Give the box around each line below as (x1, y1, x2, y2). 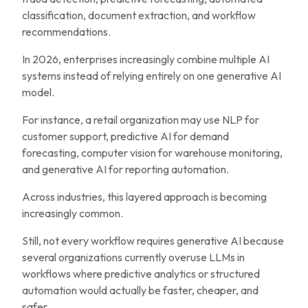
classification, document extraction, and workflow (22, 8, 256, 22)
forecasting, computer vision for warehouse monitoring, (22, 146, 283, 159)
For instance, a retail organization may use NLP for (22, 113, 259, 126)
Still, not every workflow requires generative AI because (22, 234, 284, 247)
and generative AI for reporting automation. (22, 162, 229, 176)
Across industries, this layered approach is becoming (22, 190, 267, 203)
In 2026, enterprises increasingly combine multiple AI (22, 52, 269, 66)
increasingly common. (22, 206, 123, 220)
